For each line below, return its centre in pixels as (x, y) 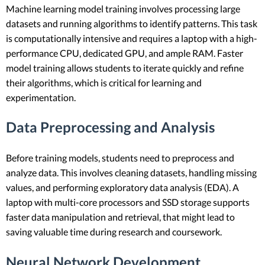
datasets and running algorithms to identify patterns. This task (132, 23)
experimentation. (41, 97)
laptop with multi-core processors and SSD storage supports (128, 202)
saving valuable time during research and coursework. (114, 232)
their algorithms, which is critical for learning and (104, 82)
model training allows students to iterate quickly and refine (125, 67)
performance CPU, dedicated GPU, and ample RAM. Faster (125, 53)
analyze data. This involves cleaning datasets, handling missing (131, 173)
